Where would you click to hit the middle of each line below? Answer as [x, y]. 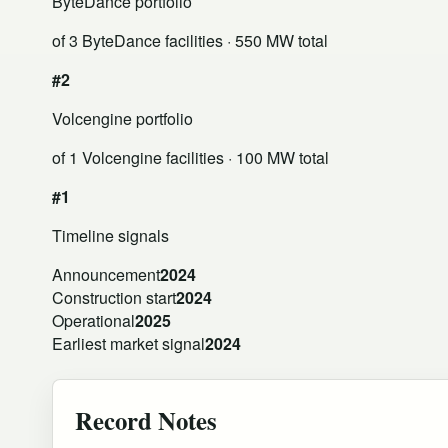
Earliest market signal [128, 343]
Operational [93, 320]
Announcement [106, 274]
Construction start [114, 297]
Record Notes [146, 419]
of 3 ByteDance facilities [137, 40]
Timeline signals [110, 235]
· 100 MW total [276, 157]
